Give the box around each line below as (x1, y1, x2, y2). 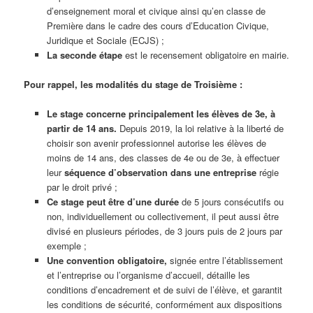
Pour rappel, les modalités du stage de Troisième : (24, 78, 246, 92)
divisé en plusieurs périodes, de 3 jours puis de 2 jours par (46, 224, 282, 238)
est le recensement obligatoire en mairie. (122, 48, 289, 62)
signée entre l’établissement (169, 254, 283, 268)
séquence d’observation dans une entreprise (64, 166, 256, 180)
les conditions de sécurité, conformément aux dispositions (46, 298, 282, 312)
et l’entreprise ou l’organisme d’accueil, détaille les (46, 268, 250, 282)
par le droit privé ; (46, 180, 117, 194)
